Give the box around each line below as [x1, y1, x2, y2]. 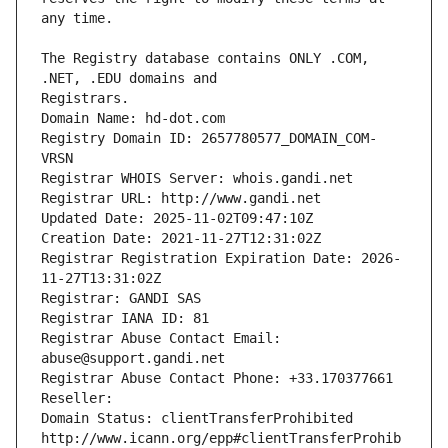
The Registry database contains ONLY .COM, [41, 50, 369, 67]
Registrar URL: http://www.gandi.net [41, 190, 321, 207]
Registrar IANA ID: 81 [41, 310, 209, 327]
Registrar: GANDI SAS [41, 290, 201, 307]
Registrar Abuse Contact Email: [41, 330, 281, 347]
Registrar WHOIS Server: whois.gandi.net [41, 170, 353, 187]
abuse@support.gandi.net [41, 350, 225, 367]
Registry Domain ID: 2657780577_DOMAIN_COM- [41, 130, 377, 147]
